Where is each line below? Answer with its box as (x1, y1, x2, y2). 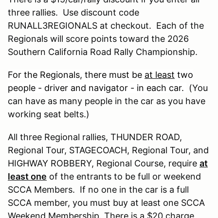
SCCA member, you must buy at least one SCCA (8, 197, 205, 208)
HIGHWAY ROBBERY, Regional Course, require (8, 158, 200, 168)
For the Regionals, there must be (8, 69, 145, 80)
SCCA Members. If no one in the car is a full (8, 184, 189, 195)
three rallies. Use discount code (8, 7, 139, 18)
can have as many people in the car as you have (8, 95, 205, 106)
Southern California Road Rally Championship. (8, 46, 198, 57)
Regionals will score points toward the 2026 (8, 33, 189, 44)
